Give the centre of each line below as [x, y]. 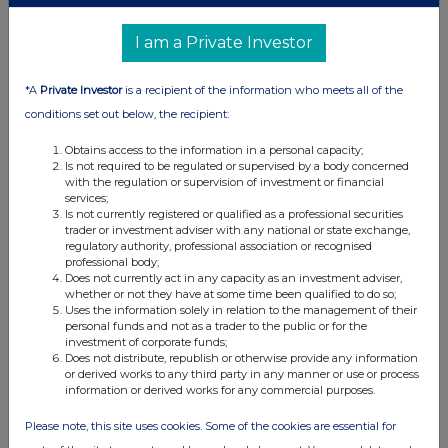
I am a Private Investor [224, 42]
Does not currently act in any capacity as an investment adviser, [233, 278]
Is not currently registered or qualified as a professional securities [234, 214]
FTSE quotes [174, 277]
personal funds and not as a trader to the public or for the [216, 326]
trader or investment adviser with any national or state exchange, [237, 230]
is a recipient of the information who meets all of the [262, 90]
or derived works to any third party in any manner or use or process [242, 374]
